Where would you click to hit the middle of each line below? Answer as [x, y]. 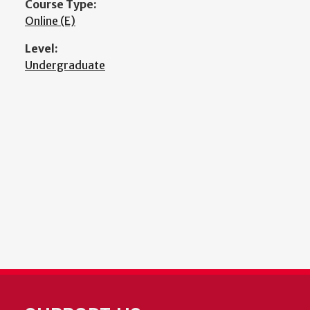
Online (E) [50, 21]
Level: [42, 48]
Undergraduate [65, 65]
